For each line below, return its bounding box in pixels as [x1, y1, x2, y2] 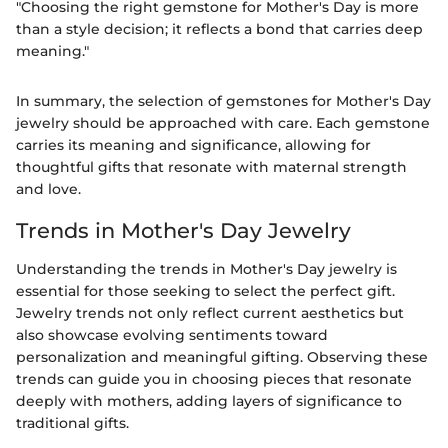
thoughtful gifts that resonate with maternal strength [16, 158, 407, 177]
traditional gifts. [16, 413, 129, 432]
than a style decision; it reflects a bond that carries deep [16, 20, 423, 39]
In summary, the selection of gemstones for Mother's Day [16, 92, 431, 111]
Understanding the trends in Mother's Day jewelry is [16, 259, 397, 278]
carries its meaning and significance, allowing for [16, 136, 371, 155]
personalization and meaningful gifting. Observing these [16, 347, 428, 366]
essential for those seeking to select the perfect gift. [16, 281, 395, 300]
